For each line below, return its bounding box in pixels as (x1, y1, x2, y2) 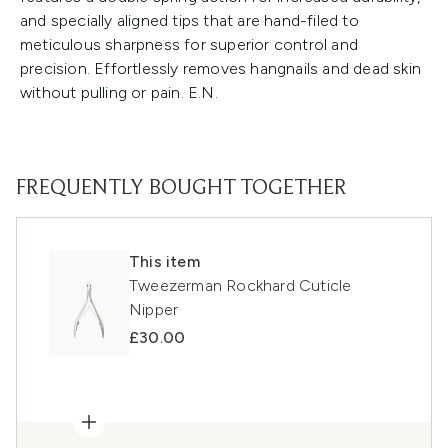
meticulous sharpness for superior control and (20, 35, 359, 55)
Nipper (129, 300, 179, 320)
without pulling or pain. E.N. (20, 83, 218, 103)
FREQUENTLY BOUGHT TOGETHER (16, 178, 347, 201)
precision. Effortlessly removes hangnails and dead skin (20, 59, 422, 79)
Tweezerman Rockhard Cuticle (129, 276, 352, 296)
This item (129, 252, 200, 272)
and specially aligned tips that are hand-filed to (20, 11, 359, 31)
